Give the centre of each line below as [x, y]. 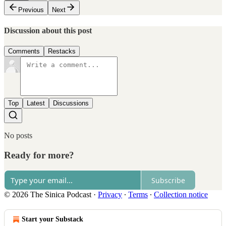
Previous [31, 10]
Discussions [71, 103]
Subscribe [168, 180]
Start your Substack [52, 219]
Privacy [110, 195]
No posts [18, 135]
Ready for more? [39, 155]
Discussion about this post [48, 30]
